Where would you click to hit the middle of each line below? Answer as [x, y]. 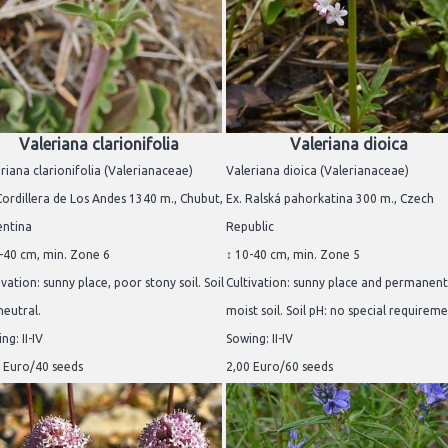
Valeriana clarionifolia [99, 143]
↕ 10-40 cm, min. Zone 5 [293, 254]
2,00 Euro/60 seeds [279, 366]
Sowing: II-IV [259, 338]
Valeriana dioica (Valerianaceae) [317, 170]
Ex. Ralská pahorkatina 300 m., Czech [330, 198]
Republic [250, 226]
